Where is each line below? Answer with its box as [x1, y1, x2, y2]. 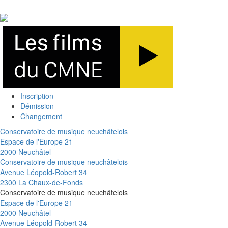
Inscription [20, 90, 53, 101]
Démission [20, 100, 54, 111]
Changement [20, 110, 62, 121]
